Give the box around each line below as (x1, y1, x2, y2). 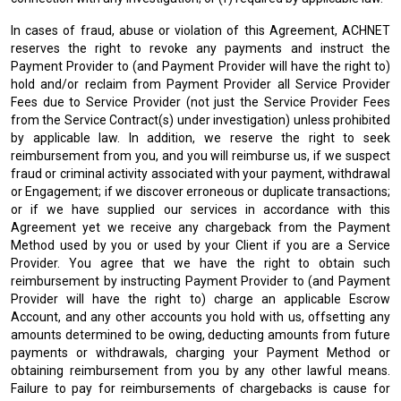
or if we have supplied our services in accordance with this (11, 202, 390, 217)
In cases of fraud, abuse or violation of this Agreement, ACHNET (11, 23, 390, 38)
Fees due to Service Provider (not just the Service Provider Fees (11, 95, 390, 109)
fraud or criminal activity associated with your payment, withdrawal (11, 166, 390, 181)
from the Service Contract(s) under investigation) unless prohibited (11, 113, 390, 127)
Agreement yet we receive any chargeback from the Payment (11, 220, 390, 235)
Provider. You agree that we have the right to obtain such (11, 256, 390, 270)
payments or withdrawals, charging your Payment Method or (11, 346, 390, 360)
